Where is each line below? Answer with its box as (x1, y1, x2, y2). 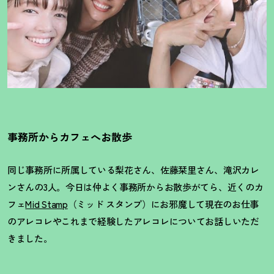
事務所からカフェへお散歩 (7, 129, 132, 144)
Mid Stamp (25, 198, 68, 210)
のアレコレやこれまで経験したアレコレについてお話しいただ (7, 215, 259, 228)
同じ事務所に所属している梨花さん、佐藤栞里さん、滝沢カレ (7, 163, 259, 176)
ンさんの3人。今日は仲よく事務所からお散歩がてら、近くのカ (7, 180, 264, 193)
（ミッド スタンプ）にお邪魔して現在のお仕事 (67, 198, 259, 210)
